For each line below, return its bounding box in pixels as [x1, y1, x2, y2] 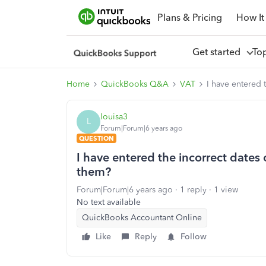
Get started [192, 46, 245, 58]
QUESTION [79, 134, 114, 142]
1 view [214, 185, 238, 195]
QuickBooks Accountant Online [82, 213, 202, 223]
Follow [180, 232, 207, 242]
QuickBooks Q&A [101, 79, 169, 89]
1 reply [180, 185, 207, 195]
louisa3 [100, 111, 128, 122]
